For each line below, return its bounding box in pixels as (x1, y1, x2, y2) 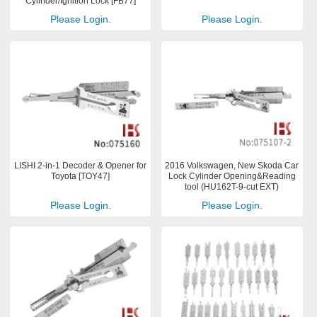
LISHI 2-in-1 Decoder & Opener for (14, 160, 147, 171)
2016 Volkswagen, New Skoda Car (165, 160, 299, 171)
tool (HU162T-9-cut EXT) (185, 181, 279, 192)
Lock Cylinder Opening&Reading (168, 171, 296, 181)
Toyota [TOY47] (51, 171, 110, 181)
